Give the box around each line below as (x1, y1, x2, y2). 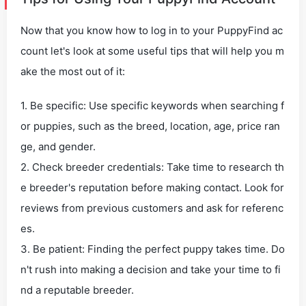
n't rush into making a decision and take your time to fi (20, 263, 281, 276)
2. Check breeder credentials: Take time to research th (20, 161, 284, 173)
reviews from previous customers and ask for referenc (20, 201, 283, 214)
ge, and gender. (20, 140, 96, 153)
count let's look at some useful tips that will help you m (20, 44, 284, 57)
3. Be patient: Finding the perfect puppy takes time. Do (20, 242, 285, 255)
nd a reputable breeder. (20, 283, 134, 296)
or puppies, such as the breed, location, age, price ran (20, 120, 280, 133)
